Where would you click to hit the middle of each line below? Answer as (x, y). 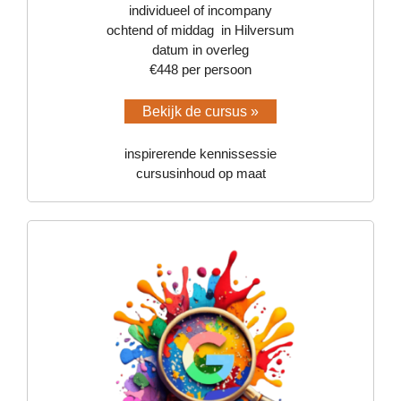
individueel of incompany (200, 10)
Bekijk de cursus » (200, 112)
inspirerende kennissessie (200, 153)
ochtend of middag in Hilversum (200, 30)
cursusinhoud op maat (200, 173)
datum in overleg (200, 49)
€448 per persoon (200, 69)
